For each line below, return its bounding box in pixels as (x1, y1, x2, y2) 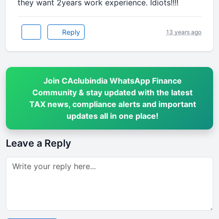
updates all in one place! (66, 111, 159, 121)
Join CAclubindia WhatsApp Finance (43, 76, 182, 86)
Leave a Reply (6, 137, 71, 149)
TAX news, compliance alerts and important (29, 99, 196, 109)
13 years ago (166, 28, 201, 36)
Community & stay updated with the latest (32, 88, 193, 97)
